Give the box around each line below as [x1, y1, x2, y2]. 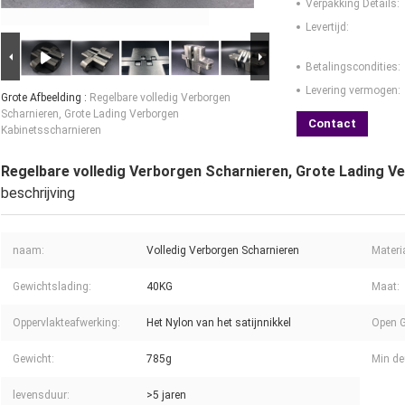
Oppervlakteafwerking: [13, 316, 120, 330]
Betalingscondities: [306, 61, 400, 74]
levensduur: [13, 389, 70, 402]
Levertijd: [306, 21, 349, 34]
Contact [308, 117, 356, 131]
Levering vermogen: [306, 84, 400, 98]
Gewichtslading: [13, 280, 91, 294]
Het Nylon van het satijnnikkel [146, 316, 291, 330]
